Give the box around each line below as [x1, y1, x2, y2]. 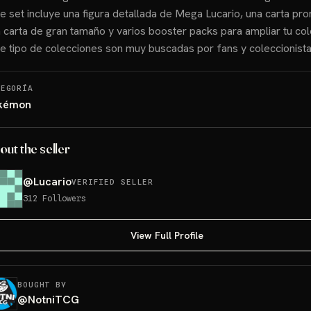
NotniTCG [28, 292, 79, 307]
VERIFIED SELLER [72, 177, 154, 187]
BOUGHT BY [17, 280, 67, 289]
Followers [42, 193, 86, 203]
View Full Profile [130, 229, 203, 242]
